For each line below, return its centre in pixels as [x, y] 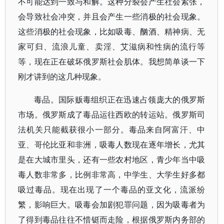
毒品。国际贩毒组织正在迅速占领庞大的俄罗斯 [120, 99]
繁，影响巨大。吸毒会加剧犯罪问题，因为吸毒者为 [112, 204]
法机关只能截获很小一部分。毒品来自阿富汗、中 [112, 129]
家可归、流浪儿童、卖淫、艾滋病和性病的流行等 [112, 46]
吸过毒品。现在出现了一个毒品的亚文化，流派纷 [112, 189]
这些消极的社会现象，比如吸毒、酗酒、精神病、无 [112, 31]
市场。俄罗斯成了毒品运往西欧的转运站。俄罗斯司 [112, 114]
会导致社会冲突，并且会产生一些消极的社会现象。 [112, 16]
